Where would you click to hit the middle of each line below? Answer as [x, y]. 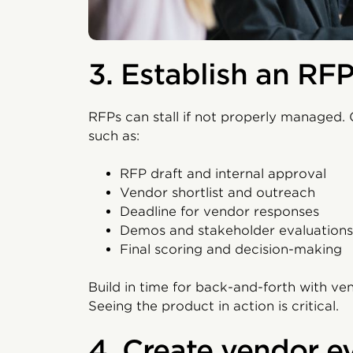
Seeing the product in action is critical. [214, 306]
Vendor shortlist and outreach [217, 192]
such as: [114, 136]
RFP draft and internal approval [223, 173]
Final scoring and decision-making [231, 249]
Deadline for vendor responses [219, 211]
